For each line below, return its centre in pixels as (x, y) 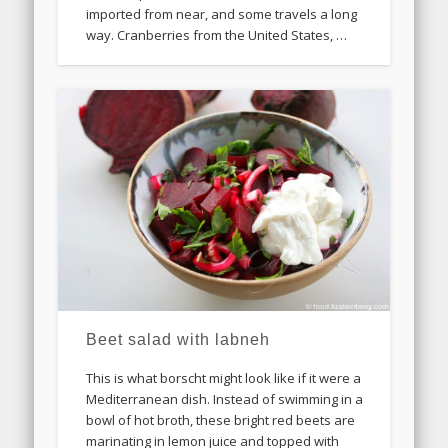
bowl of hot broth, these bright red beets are (221, 420)
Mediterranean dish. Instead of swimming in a (225, 399)
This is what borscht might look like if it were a (224, 378)
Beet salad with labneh (178, 340)
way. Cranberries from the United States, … (217, 35)
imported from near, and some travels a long (222, 14)
